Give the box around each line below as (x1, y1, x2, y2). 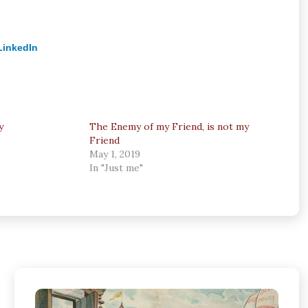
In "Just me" (89, 161, 144, 174)
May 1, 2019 (89, 147, 141, 160)
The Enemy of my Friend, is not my (89, 120, 250, 133)
